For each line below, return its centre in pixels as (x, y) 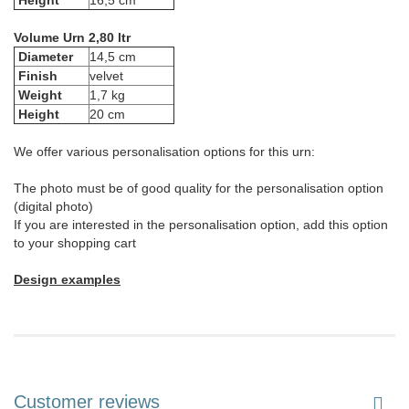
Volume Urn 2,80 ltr (72, 38)
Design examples (67, 280)
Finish (36, 76)
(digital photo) (53, 207)
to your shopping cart (75, 243)
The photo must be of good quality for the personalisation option (199, 189)
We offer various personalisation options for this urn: (164, 152)
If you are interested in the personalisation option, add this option (201, 225)
